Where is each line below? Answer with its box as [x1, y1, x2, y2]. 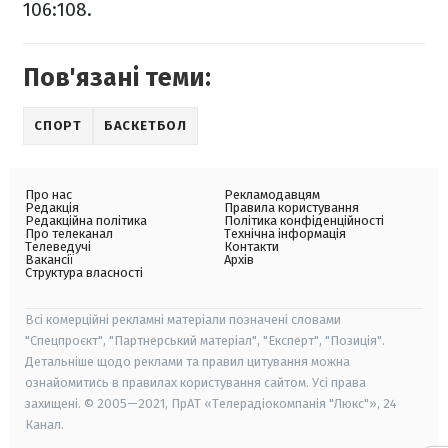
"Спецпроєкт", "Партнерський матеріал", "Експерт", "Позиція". [25, 333, 385, 349]
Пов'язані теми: [23, 63, 211, 94]
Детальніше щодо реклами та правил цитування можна [25, 354, 350, 370]
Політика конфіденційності [224, 213, 384, 229]
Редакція [25, 200, 79, 216]
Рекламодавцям [224, 187, 320, 203]
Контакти [224, 239, 279, 255]
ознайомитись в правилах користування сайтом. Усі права [25, 375, 366, 391]
